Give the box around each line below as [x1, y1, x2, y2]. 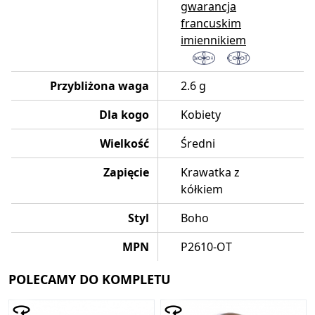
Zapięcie [103, 164, 149, 180]
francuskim [181, 15, 241, 31]
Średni [181, 135, 215, 151]
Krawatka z [181, 164, 240, 180]
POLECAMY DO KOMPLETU [8, 270, 171, 288]
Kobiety [181, 106, 221, 122]
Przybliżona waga [50, 77, 149, 94]
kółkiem [181, 181, 223, 197]
